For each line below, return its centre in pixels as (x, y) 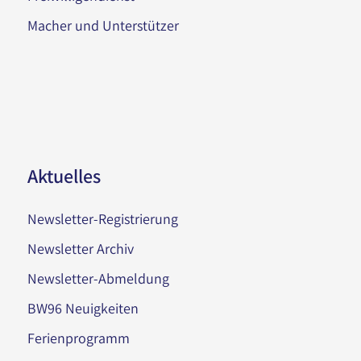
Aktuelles (64, 175)
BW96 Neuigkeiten (83, 308)
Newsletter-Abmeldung (98, 278)
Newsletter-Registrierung (102, 218)
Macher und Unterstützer (103, 26)
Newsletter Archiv (80, 248)
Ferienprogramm (78, 338)
